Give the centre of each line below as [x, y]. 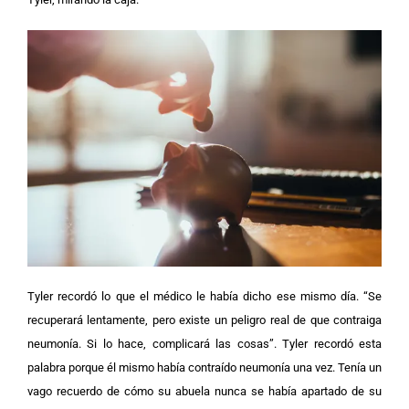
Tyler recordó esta [332, 343]
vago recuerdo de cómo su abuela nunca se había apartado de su [204, 391]
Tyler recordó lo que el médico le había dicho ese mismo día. [195, 296]
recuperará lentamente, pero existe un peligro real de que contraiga [204, 320]
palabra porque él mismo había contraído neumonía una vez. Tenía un [204, 367]
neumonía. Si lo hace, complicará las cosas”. [155, 343]
